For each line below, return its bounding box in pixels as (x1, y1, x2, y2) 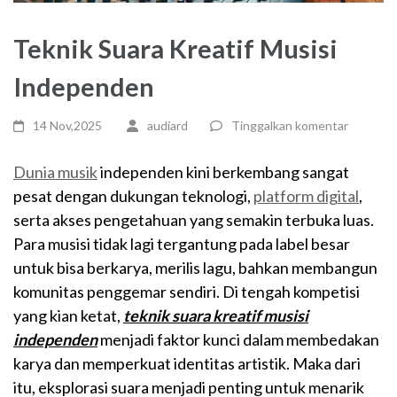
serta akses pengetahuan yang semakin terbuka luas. (13, 210, 374, 230)
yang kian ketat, (13, 306, 123, 326)
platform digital (253, 186, 359, 206)
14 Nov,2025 (33, 118, 103, 134)
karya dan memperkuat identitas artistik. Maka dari (13, 354, 361, 374)
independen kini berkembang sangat (97, 162, 349, 183)
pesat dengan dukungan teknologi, (13, 186, 253, 206)
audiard (146, 118, 188, 134)
